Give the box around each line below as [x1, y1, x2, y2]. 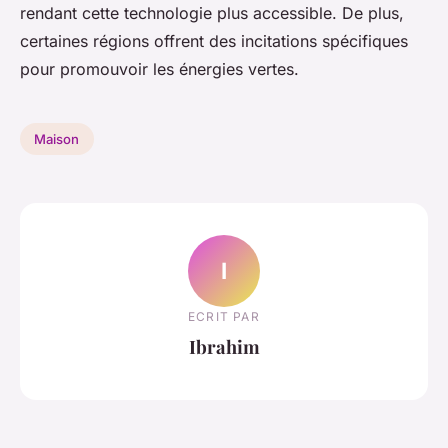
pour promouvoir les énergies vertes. [20, 59, 299, 80]
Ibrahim [188, 334, 260, 360]
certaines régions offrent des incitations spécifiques [20, 31, 408, 52]
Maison [34, 131, 80, 148]
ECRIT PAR [188, 309, 260, 325]
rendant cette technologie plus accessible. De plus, [20, 3, 404, 24]
